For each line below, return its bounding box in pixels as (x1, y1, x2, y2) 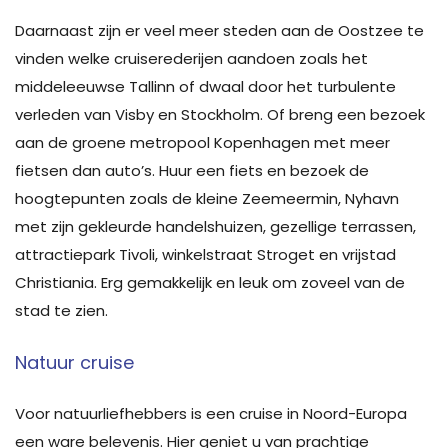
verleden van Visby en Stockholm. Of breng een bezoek (15, 103, 425, 125)
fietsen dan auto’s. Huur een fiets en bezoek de (15, 159, 369, 181)
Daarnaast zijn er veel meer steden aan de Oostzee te (15, 19, 424, 41)
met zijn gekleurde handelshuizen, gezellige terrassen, (15, 215, 416, 237)
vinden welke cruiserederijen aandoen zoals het (15, 47, 368, 69)
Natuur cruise (15, 349, 134, 375)
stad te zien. (15, 299, 108, 321)
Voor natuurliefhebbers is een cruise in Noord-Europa (15, 402, 407, 424)
